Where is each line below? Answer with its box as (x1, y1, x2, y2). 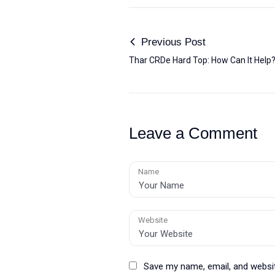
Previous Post (137, 36, 206, 48)
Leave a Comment (128, 124, 257, 142)
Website (137, 215, 168, 225)
